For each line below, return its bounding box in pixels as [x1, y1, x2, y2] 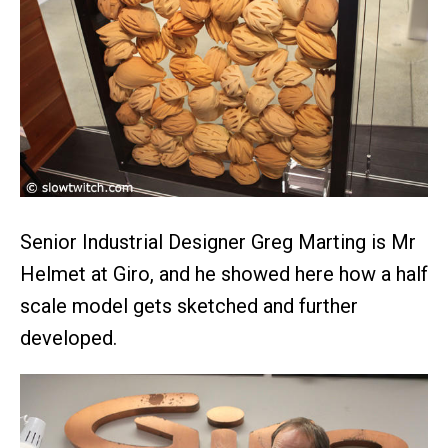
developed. [20, 325, 117, 350]
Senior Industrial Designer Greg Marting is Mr [20, 229, 416, 254]
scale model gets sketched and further [20, 293, 358, 318]
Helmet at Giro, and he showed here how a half [20, 261, 428, 286]
